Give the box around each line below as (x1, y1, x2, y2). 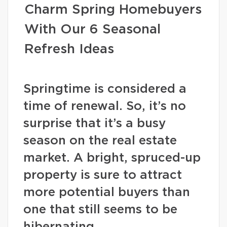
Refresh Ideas (24, 43, 114, 56)
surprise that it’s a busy (23, 118, 166, 130)
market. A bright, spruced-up (23, 152, 201, 164)
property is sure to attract (23, 169, 182, 181)
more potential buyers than (23, 186, 190, 199)
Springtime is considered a (23, 83, 186, 95)
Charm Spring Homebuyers (24, 3, 202, 16)
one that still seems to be (23, 204, 177, 216)
